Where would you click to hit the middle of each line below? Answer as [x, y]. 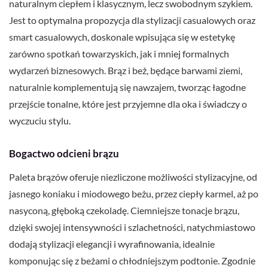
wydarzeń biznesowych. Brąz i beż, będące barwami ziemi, [126, 71]
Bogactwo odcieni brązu [64, 154]
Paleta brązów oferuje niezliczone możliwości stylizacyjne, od [133, 177]
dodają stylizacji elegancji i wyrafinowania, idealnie [112, 244]
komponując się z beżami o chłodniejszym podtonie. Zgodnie [132, 261]
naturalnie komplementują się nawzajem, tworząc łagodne [127, 87]
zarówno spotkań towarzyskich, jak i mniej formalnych [119, 54]
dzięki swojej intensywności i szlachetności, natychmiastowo [132, 227]
